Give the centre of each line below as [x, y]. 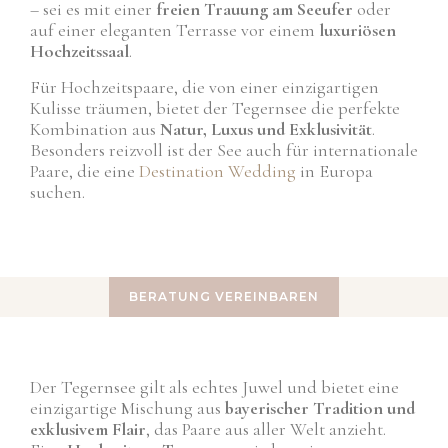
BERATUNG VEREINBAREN [224, 297]
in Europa [334, 170]
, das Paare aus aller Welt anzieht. [266, 429]
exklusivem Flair [88, 429]
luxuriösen [357, 30]
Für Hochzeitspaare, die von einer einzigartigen [204, 86]
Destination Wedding [217, 170]
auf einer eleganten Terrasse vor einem [174, 30]
